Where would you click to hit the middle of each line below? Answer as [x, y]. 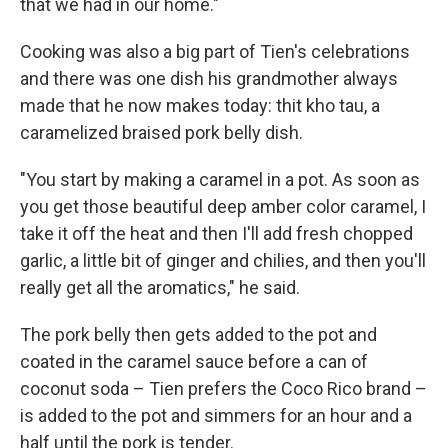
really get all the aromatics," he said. [160, 287]
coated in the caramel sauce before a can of [194, 361]
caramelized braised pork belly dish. [161, 132]
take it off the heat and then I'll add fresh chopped [216, 233]
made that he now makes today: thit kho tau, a [200, 105]
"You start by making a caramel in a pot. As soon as [220, 179]
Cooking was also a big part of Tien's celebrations [215, 51]
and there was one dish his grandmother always [209, 78]
